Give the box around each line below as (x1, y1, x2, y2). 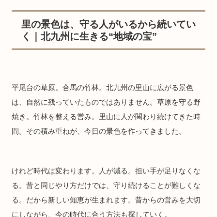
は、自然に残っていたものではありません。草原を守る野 (12, 97, 201, 106)
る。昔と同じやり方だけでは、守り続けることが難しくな (12, 181, 201, 190)
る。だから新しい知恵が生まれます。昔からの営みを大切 (12, 196, 201, 204)
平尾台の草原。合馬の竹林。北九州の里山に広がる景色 (12, 83, 193, 92)
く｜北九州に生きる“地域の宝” (21, 31, 157, 42)
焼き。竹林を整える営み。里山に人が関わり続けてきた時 (12, 112, 201, 121)
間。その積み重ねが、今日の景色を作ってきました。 (12, 126, 186, 135)
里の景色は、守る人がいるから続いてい (21, 18, 196, 30)
